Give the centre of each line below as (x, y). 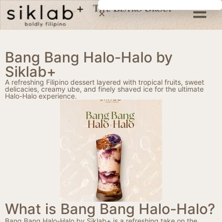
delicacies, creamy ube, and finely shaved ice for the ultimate (104, 89)
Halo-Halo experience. (41, 96)
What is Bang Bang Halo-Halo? (110, 209)
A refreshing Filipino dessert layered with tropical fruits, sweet (105, 82)
